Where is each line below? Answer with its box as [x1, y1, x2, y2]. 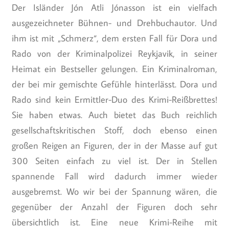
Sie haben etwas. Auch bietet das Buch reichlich [11, 109, 218, 121]
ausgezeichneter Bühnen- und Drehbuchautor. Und [11, 17, 218, 29]
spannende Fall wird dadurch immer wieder [11, 170, 218, 182]
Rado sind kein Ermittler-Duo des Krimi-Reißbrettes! [11, 94, 218, 106]
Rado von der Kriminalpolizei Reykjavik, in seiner [11, 48, 218, 60]
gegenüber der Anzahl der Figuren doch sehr [11, 201, 218, 213]
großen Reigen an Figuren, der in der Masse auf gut [11, 140, 218, 152]
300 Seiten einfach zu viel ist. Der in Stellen [11, 155, 218, 167]
